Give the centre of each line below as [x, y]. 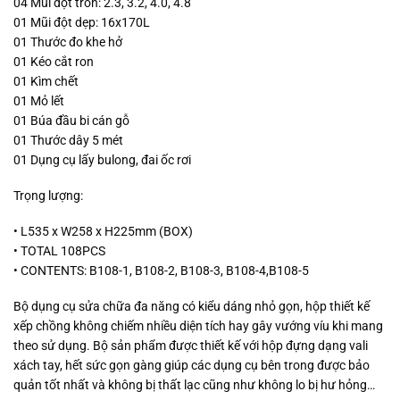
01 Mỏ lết [39, 100]
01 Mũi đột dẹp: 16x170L [82, 22]
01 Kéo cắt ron [54, 61]
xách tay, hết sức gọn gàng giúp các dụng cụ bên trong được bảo [192, 366]
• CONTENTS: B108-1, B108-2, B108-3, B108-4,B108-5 [161, 271]
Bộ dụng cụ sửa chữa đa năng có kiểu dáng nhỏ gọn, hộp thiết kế [192, 307]
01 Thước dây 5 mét [68, 140]
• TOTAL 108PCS [59, 251]
